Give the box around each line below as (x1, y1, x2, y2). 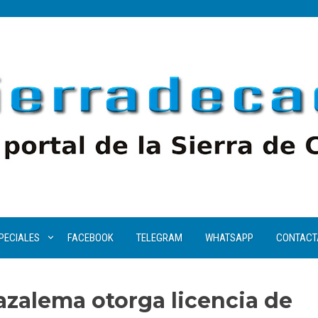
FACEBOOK (67, 231, 114, 244)
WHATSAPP (204, 231, 253, 244)
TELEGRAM (136, 231, 182, 244)
